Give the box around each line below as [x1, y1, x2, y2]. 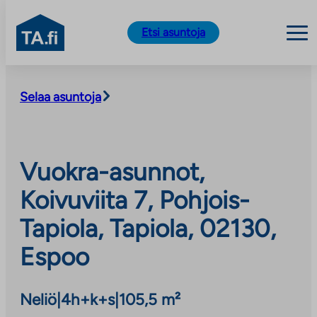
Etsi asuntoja [142, 25, 205, 39]
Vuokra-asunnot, [20, 156, 204, 187]
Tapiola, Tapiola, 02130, [20, 213, 276, 243]
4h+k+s [61, 289, 115, 309]
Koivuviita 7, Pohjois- [20, 185, 250, 215]
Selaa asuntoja [20, 89, 101, 105]
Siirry [5, 66, 30, 79]
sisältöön [5, 83, 50, 96]
